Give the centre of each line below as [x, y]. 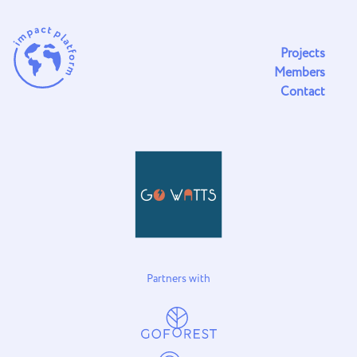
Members [300, 73]
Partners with [178, 279]
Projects [303, 54]
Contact [303, 92]
